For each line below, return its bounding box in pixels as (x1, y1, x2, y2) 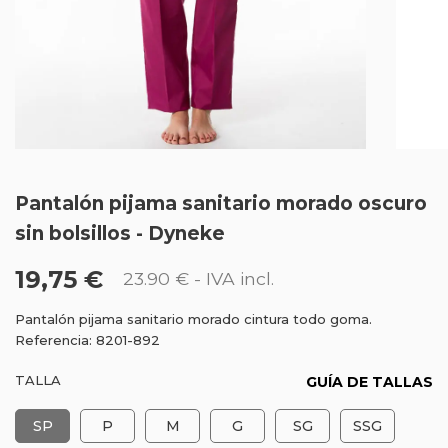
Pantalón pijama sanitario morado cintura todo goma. (15, 311, 372, 327)
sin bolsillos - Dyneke (15, 222, 225, 245)
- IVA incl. (189, 268, 274, 289)
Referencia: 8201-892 (15, 332, 160, 348)
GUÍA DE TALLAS (306, 373, 433, 391)
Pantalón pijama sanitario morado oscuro (15, 192, 427, 215)
